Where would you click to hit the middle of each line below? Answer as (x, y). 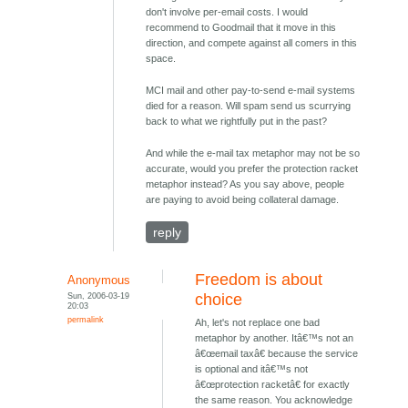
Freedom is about (259, 280)
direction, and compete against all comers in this (252, 43)
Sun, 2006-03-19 (99, 296)
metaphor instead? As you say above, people (245, 184)
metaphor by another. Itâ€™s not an (275, 338)
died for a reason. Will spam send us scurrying (249, 106)
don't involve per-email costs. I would (227, 12)
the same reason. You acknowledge (274, 400)
